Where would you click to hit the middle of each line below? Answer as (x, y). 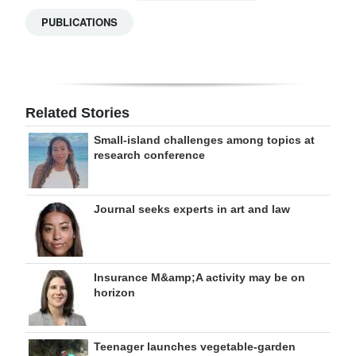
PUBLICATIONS (79, 22)
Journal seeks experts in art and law (192, 209)
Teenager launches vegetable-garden (195, 346)
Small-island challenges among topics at (204, 140)
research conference (149, 155)
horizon (114, 292)
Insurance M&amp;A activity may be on (199, 277)
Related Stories (77, 113)
